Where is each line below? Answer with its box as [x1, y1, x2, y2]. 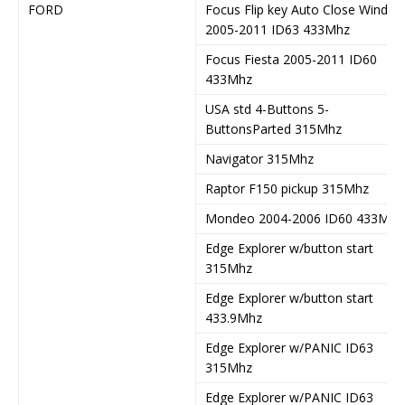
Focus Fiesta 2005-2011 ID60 [205, 50, 377, 68]
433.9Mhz [205, 308, 262, 326]
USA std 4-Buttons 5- [205, 99, 329, 118]
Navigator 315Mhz [205, 149, 314, 167]
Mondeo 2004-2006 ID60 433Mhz [205, 209, 403, 227]
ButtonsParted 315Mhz [205, 119, 342, 137]
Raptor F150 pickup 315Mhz [205, 179, 369, 197]
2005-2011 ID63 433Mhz [205, 20, 350, 38]
